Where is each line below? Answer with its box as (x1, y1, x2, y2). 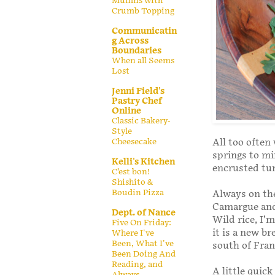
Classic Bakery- (112, 115, 170, 126)
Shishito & (112, 177, 153, 187)
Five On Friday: (112, 217, 171, 228)
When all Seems (112, 55, 174, 66)
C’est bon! (112, 166, 150, 177)
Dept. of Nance (112, 207, 176, 218)
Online (112, 105, 141, 116)
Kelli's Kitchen (112, 156, 175, 167)
